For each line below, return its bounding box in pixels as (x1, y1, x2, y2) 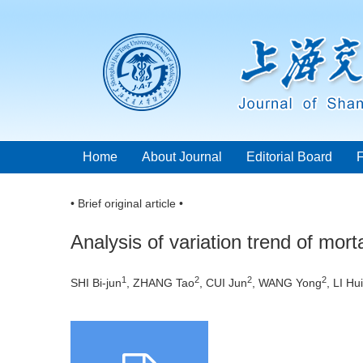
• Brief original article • (70, 197, 183, 210)
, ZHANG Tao (126, 276, 194, 290)
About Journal (142, 150, 222, 164)
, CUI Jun (199, 276, 247, 290)
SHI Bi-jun (70, 276, 122, 290)
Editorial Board (246, 150, 332, 164)
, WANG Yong (252, 276, 322, 290)
